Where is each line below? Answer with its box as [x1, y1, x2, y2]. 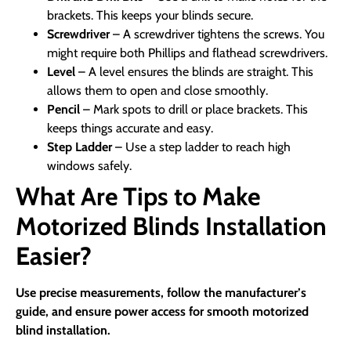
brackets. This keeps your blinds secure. [47, 8, 253, 24]
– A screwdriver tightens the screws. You [110, 27, 324, 42]
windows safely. [47, 158, 132, 174]
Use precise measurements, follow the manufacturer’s [16, 285, 306, 301]
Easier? [16, 241, 92, 272]
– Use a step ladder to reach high [112, 139, 291, 155]
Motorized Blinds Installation [16, 211, 327, 242]
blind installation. [16, 323, 110, 338]
